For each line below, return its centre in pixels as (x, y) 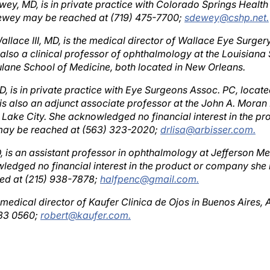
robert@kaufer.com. (86, 203)
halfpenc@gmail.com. (149, 167)
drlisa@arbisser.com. (208, 118)
